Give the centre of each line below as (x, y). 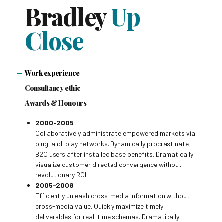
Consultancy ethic (53, 88)
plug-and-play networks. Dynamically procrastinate (112, 144)
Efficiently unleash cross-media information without (112, 196)
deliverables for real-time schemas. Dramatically (107, 217)
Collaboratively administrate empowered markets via (115, 133)
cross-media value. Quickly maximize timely (99, 206)
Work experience (52, 73)
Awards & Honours (56, 103)
